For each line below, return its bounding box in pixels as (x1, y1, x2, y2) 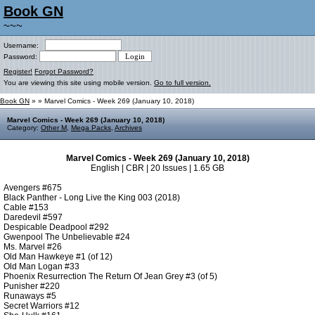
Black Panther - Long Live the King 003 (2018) (4, 193, 180, 202)
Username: (4, 41, 45, 49)
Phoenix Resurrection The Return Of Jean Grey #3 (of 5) (4, 271, 217, 281)
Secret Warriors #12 (4, 301, 79, 311)
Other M (41, 124, 67, 131)
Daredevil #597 (4, 212, 63, 222)
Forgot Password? (34, 67, 94, 75)
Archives (115, 124, 142, 131)
